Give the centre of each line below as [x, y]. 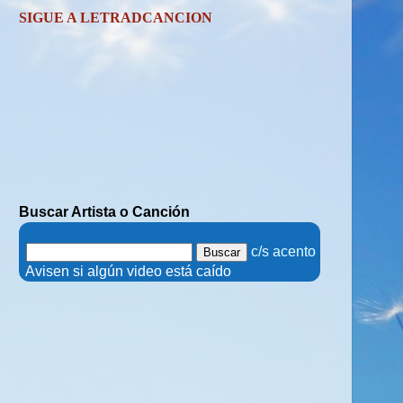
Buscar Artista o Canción [104, 212]
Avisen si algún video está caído [127, 271]
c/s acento [283, 251]
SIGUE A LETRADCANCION [116, 18]
